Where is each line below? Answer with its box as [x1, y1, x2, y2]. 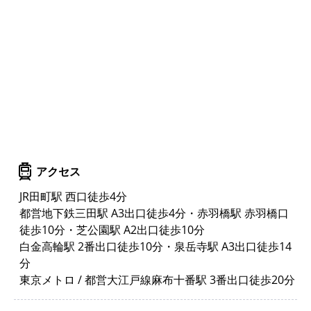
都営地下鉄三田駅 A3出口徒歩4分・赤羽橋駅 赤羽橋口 [19, 205, 289, 221]
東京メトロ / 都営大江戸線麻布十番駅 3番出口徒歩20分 [19, 271, 295, 287]
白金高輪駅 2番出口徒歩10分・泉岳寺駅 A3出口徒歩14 [19, 238, 292, 254]
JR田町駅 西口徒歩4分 [19, 188, 127, 204]
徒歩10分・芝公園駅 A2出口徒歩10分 [19, 221, 205, 237]
